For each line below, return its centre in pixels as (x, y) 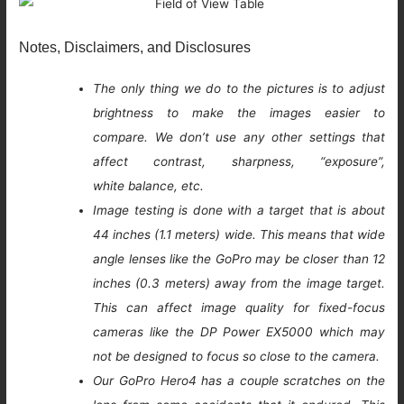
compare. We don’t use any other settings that (239, 138)
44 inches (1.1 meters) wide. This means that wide (239, 235)
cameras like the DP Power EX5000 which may (239, 332)
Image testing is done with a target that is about (239, 211)
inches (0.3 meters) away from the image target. (239, 284)
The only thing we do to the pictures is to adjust (239, 89)
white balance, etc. (149, 186)
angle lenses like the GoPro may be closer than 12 (239, 259)
